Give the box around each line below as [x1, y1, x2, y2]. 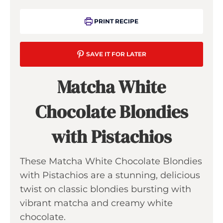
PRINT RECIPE [92, 17, 138, 25]
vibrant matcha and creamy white [20, 198, 173, 209]
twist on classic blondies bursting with [20, 184, 191, 195]
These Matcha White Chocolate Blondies [20, 156, 202, 167]
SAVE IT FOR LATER [84, 50, 146, 58]
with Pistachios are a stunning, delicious [20, 170, 200, 181]
